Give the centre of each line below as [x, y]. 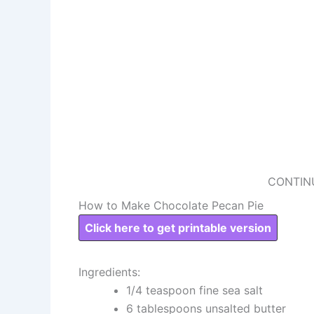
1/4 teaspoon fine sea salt [194, 290]
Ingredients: [109, 272]
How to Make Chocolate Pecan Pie [171, 205]
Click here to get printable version [178, 228]
